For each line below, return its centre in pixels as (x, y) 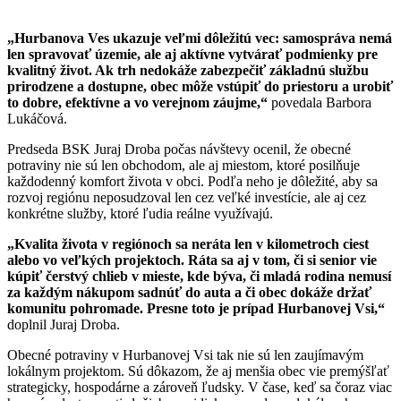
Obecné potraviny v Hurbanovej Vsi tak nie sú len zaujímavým (185, 355)
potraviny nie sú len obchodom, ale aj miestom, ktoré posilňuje (183, 166)
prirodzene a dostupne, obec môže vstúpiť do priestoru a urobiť (200, 87)
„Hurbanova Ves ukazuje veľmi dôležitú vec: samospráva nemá (200, 38)
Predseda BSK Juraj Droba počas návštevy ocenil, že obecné (179, 149)
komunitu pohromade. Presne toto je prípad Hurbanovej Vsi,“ (196, 309)
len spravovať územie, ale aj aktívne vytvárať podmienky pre (192, 55)
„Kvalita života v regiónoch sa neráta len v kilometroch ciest (188, 244)
